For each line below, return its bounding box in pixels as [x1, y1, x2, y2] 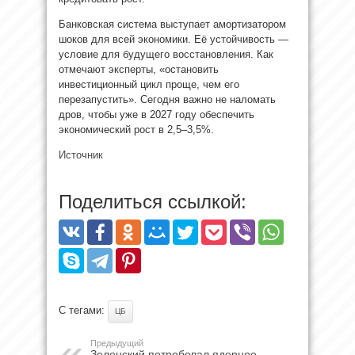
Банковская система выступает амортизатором [59, 17, 286, 30]
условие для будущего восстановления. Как [59, 48, 273, 60]
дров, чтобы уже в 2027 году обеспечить [59, 108, 254, 120]
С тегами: [59, 303, 108, 316]
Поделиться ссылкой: [59, 190, 246, 212]
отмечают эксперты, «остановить [59, 63, 219, 75]
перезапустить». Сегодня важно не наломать [59, 93, 276, 105]
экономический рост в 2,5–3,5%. [59, 123, 214, 136]
